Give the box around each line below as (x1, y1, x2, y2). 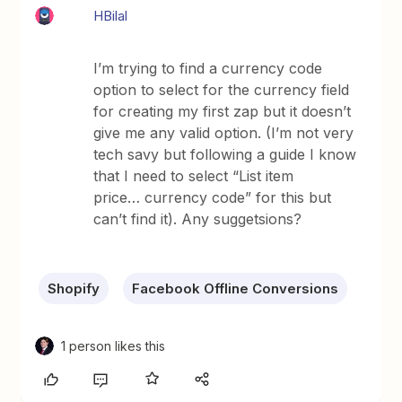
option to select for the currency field (93, 81, 350, 99)
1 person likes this (61, 338, 166, 354)
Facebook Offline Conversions (132, 280, 339, 297)
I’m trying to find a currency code (93, 59, 323, 77)
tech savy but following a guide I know (93, 145, 357, 163)
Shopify (48, 280, 100, 297)
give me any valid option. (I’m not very (93, 124, 354, 142)
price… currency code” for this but (93, 188, 332, 206)
